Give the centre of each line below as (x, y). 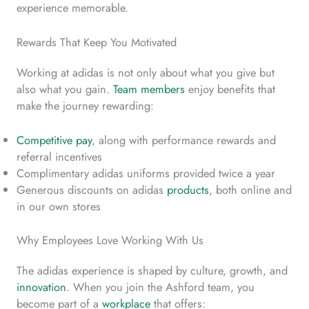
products (188, 190)
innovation (41, 287)
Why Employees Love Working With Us (110, 240)
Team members (149, 89)
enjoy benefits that (230, 89)
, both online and (250, 190)
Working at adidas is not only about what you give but (146, 73)
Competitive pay (54, 140)
